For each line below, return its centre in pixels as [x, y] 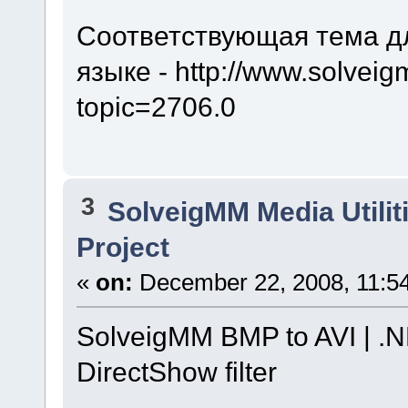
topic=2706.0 [156, 106]
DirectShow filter [176, 372]
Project [122, 247]
